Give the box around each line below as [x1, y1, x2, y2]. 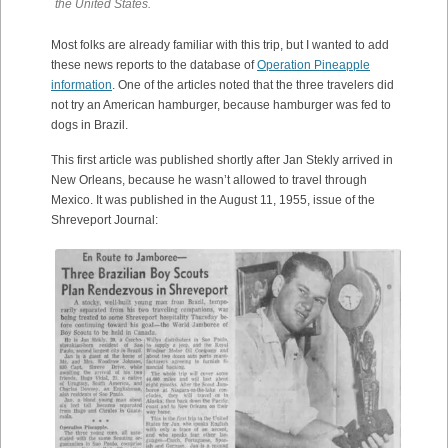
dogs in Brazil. [51, 117, 128, 132]
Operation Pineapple [257, 57, 370, 72]
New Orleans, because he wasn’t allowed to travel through [51, 172, 367, 187]
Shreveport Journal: [51, 212, 158, 227]
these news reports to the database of [51, 57, 257, 72]
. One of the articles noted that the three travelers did [112, 77, 394, 92]
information [51, 77, 112, 92]
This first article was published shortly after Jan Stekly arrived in [51, 152, 393, 167]
